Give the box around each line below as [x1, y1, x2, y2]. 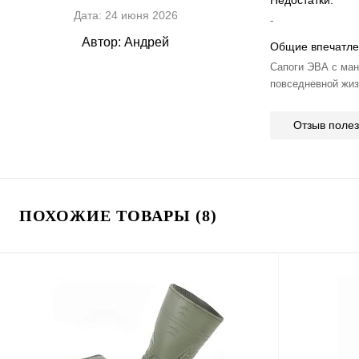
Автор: [82, 35, 121, 50]
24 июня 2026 [101, 9, 178, 22]
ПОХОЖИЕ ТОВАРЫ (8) [19, 207, 217, 225]
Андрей [121, 35, 169, 50]
